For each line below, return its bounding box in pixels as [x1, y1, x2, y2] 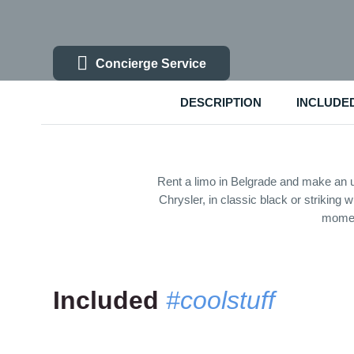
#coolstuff [166, 286, 275, 314]
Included [53, 286, 166, 314]
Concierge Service [96, 56, 206, 70]
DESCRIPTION [179, 96, 262, 109]
